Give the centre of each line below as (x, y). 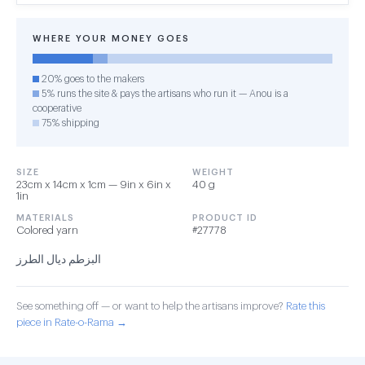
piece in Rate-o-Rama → (72, 322)
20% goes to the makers (92, 79)
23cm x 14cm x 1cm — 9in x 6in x (94, 185)
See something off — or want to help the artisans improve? (151, 306)
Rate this (306, 306)
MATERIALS (45, 218)
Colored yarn (47, 230)
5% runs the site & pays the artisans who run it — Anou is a (164, 94)
